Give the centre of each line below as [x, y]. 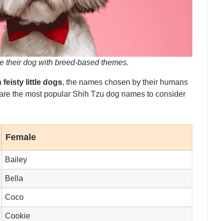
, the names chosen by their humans [125, 82]
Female [21, 137]
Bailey [16, 160]
